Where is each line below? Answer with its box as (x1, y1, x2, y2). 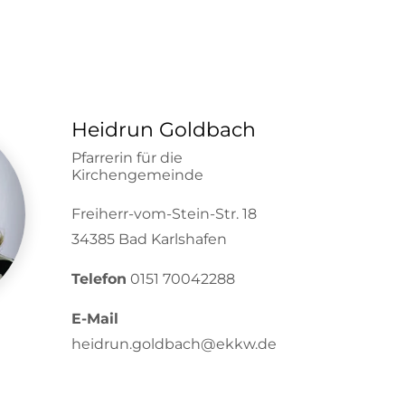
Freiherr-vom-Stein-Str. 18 (71, 205, 257, 222)
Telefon (71, 270, 127, 287)
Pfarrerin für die (71, 149, 183, 166)
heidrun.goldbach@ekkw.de (71, 335, 277, 353)
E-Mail (71, 310, 118, 327)
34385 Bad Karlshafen (71, 231, 227, 248)
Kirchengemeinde (71, 166, 203, 184)
